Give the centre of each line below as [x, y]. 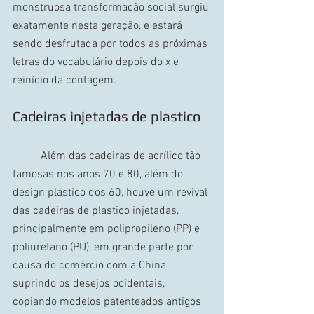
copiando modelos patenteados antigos [108, 302]
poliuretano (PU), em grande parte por [104, 247]
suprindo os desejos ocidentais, [90, 284]
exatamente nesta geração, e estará [99, 26]
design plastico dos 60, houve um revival [111, 192]
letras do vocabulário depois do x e [97, 62]
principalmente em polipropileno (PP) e [108, 229]
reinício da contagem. [64, 80]
